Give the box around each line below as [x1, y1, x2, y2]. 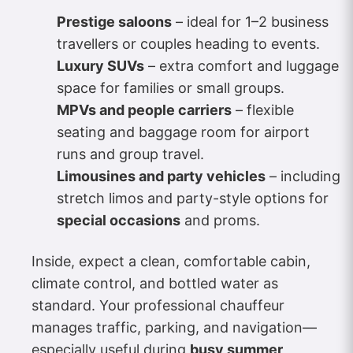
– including [266, 167, 340, 184]
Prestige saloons [57, 13, 172, 30]
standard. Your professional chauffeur [32, 296, 284, 314]
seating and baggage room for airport [57, 123, 310, 140]
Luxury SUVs [57, 57, 144, 74]
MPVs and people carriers [57, 101, 232, 118]
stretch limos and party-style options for [57, 189, 329, 206]
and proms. [180, 211, 260, 229]
